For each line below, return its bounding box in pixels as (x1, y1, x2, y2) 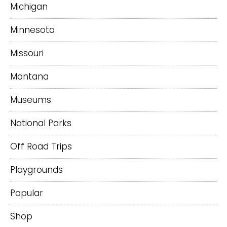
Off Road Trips (10, 140, 72, 153)
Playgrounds (10, 163, 63, 176)
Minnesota (10, 23, 55, 36)
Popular (10, 186, 43, 199)
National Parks (10, 117, 71, 129)
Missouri (10, 47, 44, 59)
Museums (10, 93, 51, 106)
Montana (10, 70, 49, 83)
